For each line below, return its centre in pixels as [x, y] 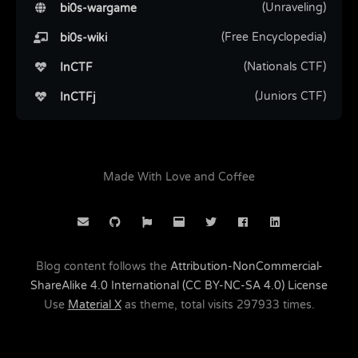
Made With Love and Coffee [179, 177]
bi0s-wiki [78, 38]
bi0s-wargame [93, 9]
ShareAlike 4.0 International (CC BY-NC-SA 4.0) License [179, 286]
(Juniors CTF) [290, 97]
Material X [94, 305]
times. [297, 305]
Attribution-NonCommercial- [246, 267]
